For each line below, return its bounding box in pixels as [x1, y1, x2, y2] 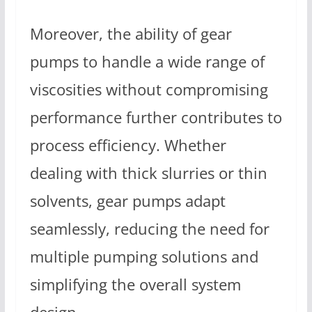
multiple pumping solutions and [29, 245, 258, 267]
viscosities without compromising [29, 78, 268, 100]
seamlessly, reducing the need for [29, 217, 270, 240]
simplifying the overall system [29, 273, 241, 295]
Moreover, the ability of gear [29, 22, 232, 45]
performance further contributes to [29, 106, 282, 128]
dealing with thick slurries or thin [29, 162, 267, 184]
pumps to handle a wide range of [29, 50, 265, 72]
